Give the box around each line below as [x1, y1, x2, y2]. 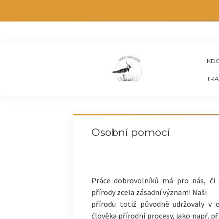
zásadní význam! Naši [135, 187, 207, 197]
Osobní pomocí [91, 126, 170, 138]
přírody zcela [91, 187, 136, 197]
